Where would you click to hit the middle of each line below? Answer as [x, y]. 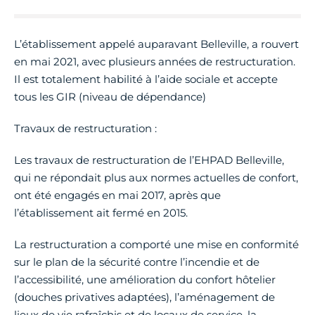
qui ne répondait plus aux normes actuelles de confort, [156, 177]
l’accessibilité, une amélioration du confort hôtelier [145, 279]
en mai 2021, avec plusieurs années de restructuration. [155, 61]
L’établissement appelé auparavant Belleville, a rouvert [156, 44]
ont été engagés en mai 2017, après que [117, 195]
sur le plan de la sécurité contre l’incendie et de [137, 262]
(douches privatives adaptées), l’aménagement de [144, 297]
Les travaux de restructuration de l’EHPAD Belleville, [149, 160]
